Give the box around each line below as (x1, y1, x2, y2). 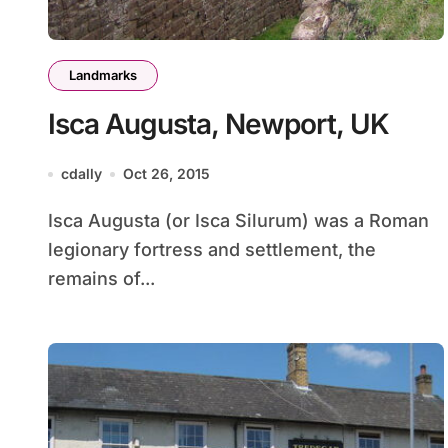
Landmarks (69, 67, 137, 83)
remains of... (48, 268, 155, 289)
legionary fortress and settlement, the (48, 239, 376, 260)
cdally (61, 165, 102, 182)
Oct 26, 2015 (123, 165, 210, 182)
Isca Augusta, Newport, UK (48, 107, 389, 141)
